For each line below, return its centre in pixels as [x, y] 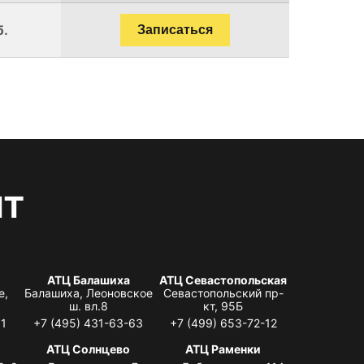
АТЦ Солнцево [89, 349]
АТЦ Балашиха [88, 279]
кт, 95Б [223, 305]
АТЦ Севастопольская [223, 279]
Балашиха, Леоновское [88, 292]
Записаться [175, 29]
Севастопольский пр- [223, 292]
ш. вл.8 [88, 305]
